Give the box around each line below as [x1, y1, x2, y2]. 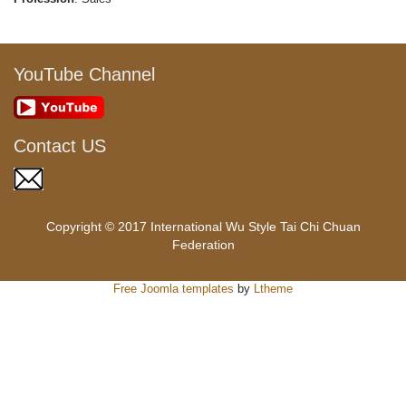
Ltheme [254, 282, 293, 296]
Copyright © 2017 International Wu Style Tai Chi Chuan [45, 219, 361, 235]
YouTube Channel [14, 64, 155, 85]
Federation [171, 237, 235, 253]
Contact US [14, 136, 117, 157]
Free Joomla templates [113, 282, 234, 296]
